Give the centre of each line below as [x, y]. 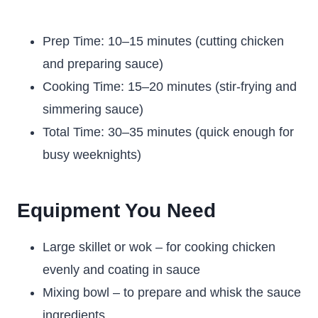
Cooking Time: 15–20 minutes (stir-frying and [170, 87]
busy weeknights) [92, 155]
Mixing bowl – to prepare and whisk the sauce [172, 292]
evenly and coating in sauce [121, 270]
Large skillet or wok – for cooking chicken [159, 247]
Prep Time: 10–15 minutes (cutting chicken [163, 41]
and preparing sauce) [103, 64]
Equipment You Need [116, 210]
